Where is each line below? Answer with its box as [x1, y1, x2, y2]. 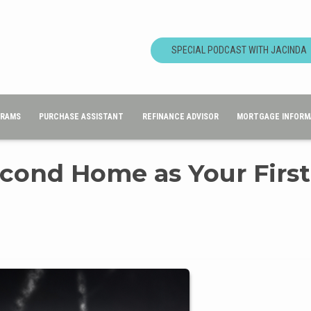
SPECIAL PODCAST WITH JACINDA [171, 44, 307, 56]
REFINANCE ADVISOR [142, 112, 219, 121]
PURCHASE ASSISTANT [39, 112, 124, 121]
